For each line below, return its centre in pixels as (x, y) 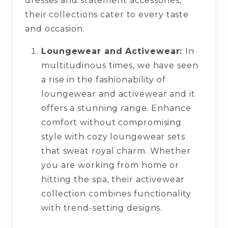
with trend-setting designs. (102, 208)
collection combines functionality (116, 193)
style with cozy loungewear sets (113, 136)
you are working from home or (110, 165)
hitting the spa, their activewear (113, 179)
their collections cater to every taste (107, 14)
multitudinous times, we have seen (120, 65)
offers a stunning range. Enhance (116, 108)
